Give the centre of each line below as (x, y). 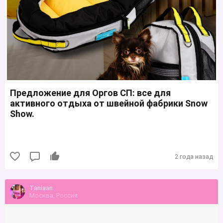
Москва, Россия (54, 195)
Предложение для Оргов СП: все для (90, 93)
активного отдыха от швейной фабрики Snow (109, 104)
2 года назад (194, 156)
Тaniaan (41, 188)
